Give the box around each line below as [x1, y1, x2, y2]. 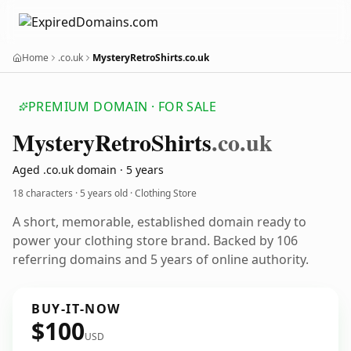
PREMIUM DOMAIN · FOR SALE [28, 98, 216, 115]
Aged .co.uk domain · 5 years [13, 162, 164, 177]
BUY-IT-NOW [31, 300, 121, 317]
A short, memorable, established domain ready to [13, 213, 306, 230]
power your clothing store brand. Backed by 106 [13, 232, 298, 249]
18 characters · [13, 186, 80, 200]
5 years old [80, 186, 128, 200]
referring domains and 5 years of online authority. [13, 251, 309, 268]
